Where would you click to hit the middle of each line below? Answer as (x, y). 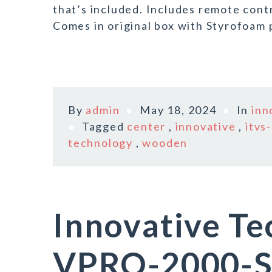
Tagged (104, 126)
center (147, 126)
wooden (165, 143)
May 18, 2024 (178, 110)
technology (101, 143)
